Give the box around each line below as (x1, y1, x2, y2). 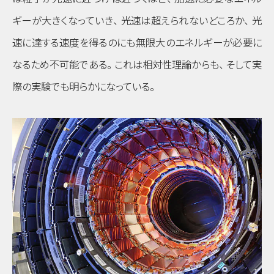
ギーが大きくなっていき (12, 15, 113, 27)
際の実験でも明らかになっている (12, 81, 150, 93)
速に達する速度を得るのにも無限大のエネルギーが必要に (12, 37, 262, 49)
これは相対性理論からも (114, 59, 219, 71)
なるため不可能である (12, 59, 107, 71)
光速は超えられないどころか (120, 15, 245, 27)
